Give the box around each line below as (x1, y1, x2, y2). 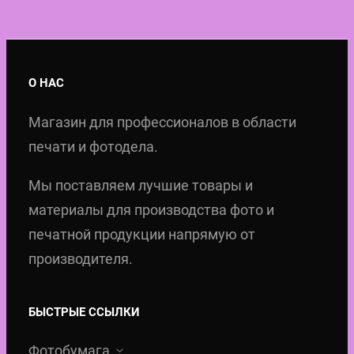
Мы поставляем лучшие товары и (28, 177, 253, 194)
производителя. (28, 250, 133, 268)
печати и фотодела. (28, 138, 158, 156)
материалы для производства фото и (28, 201, 274, 219)
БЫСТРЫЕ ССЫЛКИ (28, 305, 140, 320)
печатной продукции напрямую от (28, 226, 255, 243)
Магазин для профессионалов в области (28, 114, 296, 131)
